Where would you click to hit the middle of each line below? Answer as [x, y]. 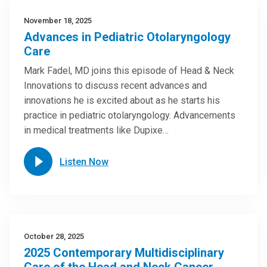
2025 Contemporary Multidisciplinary [124, 253]
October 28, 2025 [54, 236]
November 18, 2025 [58, 21]
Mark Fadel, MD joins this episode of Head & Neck [129, 71]
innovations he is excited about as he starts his [122, 100]
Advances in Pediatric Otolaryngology [127, 37]
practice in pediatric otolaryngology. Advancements [130, 115]
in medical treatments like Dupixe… [96, 130]
